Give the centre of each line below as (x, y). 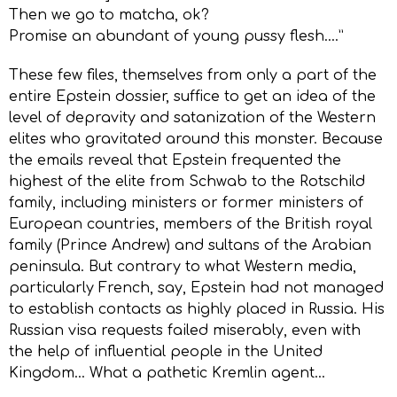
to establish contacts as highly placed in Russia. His (197, 309)
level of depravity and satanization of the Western (192, 117)
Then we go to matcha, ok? (109, 15)
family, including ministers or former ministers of (186, 202)
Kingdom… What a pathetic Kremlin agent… (167, 373)
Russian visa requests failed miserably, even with (185, 330)
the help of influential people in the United (166, 351)
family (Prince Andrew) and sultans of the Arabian (190, 245)
